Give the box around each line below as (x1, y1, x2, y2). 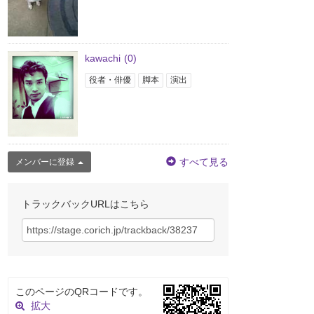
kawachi (85, 53, 121, 64)
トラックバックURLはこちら (22, 198, 149, 210)
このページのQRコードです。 (15, 285, 148, 297)
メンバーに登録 (15, 156, 74, 167)
